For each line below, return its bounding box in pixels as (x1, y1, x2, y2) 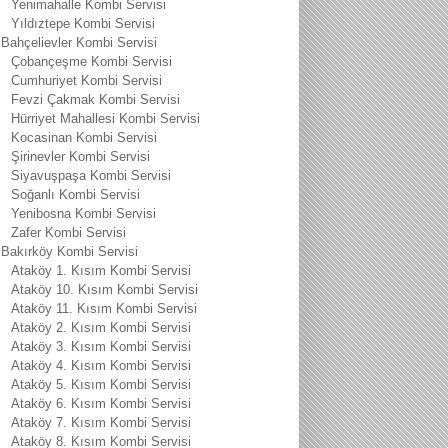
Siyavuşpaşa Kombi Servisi (11, 168, 171, 183)
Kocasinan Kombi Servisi (11, 130, 157, 145)
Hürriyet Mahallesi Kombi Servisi (11, 111, 200, 126)
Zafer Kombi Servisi (11, 225, 126, 240)
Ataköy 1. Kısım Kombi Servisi (11, 263, 191, 278)
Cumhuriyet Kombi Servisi (11, 73, 162, 88)
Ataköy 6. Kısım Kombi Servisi (11, 396, 191, 411)
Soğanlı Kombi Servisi (11, 187, 140, 202)
